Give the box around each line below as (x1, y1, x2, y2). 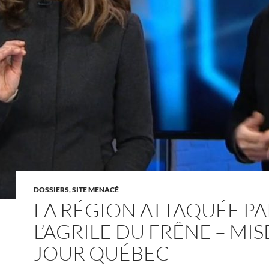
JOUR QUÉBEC (34, 241, 169, 265)
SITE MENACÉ (72, 185, 119, 194)
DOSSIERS (34, 185, 69, 194)
